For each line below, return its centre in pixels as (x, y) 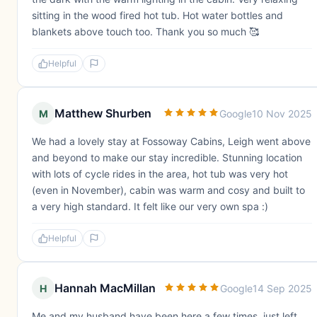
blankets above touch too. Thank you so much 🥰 (145, 31)
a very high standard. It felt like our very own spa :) (150, 206)
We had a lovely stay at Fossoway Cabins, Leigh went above (171, 141)
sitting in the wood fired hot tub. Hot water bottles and (157, 15)
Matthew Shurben (103, 113)
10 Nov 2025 (282, 113)
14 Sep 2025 (282, 288)
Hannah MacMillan (105, 288)
